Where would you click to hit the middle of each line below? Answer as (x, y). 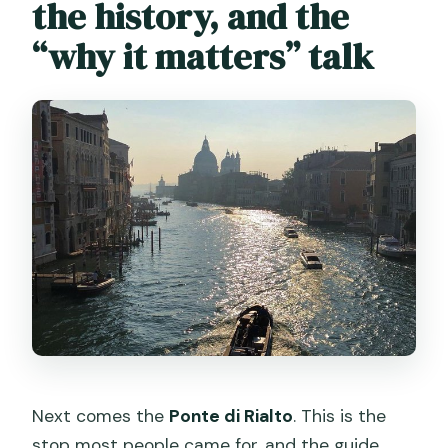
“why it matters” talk (203, 56)
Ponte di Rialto (231, 416)
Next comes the (101, 416)
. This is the (340, 416)
